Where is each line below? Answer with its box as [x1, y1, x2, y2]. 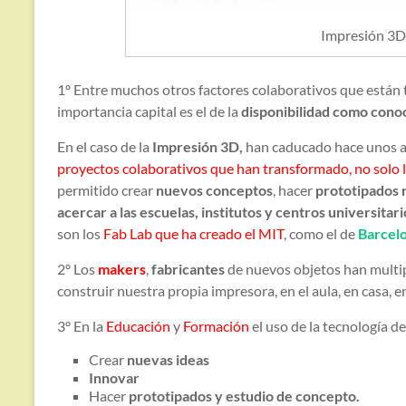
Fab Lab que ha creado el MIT [103, 225, 284, 243]
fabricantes [151, 260, 225, 278]
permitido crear [57, 181, 156, 199]
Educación [106, 317, 170, 335]
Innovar [89, 369, 140, 387]
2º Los [57, 260, 98, 278]
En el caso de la [57, 138, 152, 156]
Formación [183, 317, 249, 335]
